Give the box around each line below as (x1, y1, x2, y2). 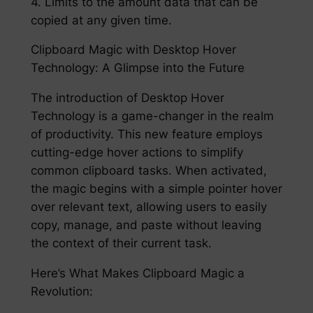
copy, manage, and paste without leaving (30, 218, 261, 233)
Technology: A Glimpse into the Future (30, 61, 245, 75)
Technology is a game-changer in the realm (30, 109, 274, 124)
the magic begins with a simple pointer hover (30, 182, 282, 196)
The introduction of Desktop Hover (30, 91, 224, 105)
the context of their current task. (30, 236, 212, 251)
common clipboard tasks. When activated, (30, 163, 267, 178)
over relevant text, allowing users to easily (30, 200, 267, 214)
